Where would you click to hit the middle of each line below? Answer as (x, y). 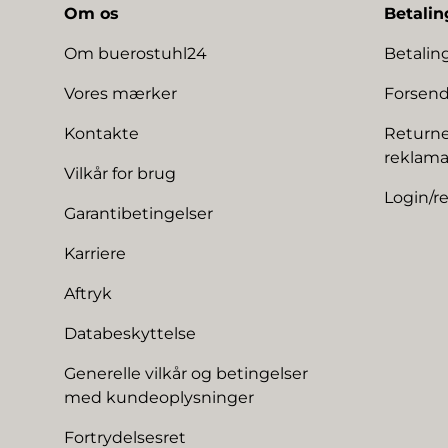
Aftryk (88, 293)
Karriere (95, 253)
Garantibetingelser (138, 213)
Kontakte (101, 133)
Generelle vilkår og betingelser (186, 373)
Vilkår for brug (120, 173)
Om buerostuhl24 (135, 53)
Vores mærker (120, 93)
